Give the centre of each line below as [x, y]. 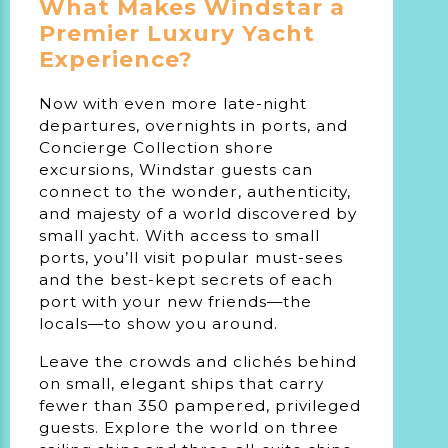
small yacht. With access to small [180, 236]
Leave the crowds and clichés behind [198, 361]
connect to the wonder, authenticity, [195, 192]
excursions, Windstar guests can [176, 170]
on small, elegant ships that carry [182, 383]
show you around [201, 324]
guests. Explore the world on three [189, 427]
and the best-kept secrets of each [186, 280]
